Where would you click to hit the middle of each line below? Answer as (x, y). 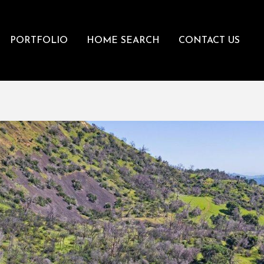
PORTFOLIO (39, 40)
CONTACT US (209, 40)
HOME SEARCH (123, 40)
